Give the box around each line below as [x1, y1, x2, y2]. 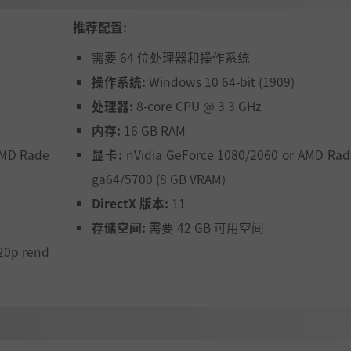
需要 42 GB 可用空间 [146, 218, 264, 236]
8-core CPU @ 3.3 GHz [133, 96, 261, 114]
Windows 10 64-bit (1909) [146, 72, 295, 90]
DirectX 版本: [92, 194, 168, 212]
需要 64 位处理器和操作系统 [92, 48, 250, 66]
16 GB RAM [121, 121, 186, 139]
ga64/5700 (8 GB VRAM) [92, 169, 226, 187]
